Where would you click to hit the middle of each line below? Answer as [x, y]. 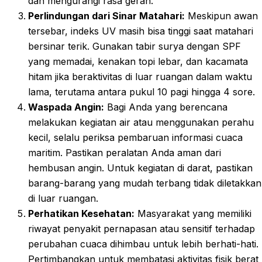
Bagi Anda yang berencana [166, 107]
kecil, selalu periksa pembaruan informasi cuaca [135, 137]
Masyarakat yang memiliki [193, 213]
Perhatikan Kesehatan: [81, 213]
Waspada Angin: [66, 107]
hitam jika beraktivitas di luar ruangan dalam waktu [140, 76]
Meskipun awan [221, 15]
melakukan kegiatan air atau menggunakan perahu [141, 122]
